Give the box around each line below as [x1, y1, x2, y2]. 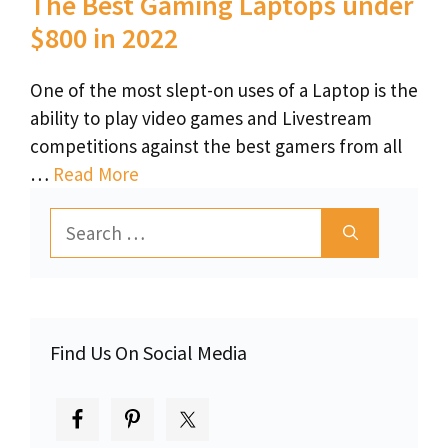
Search [49, 208, 99, 231]
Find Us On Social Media [50, 340, 247, 366]
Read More [53, 162, 139, 187]
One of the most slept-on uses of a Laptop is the [30, 78, 418, 103]
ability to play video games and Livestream [30, 106, 372, 131]
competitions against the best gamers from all [30, 134, 402, 159]
